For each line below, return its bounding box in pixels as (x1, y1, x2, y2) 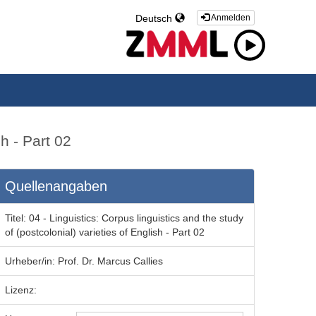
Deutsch (135, 13, 175, 24)
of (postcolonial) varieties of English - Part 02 (5, 226, 205, 238)
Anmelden (209, 13, 250, 23)
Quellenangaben (5, 178, 107, 194)
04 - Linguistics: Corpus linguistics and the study (26, 212, 243, 224)
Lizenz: (5, 284, 37, 296)
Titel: (5, 212, 26, 224)
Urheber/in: (5, 255, 55, 267)
